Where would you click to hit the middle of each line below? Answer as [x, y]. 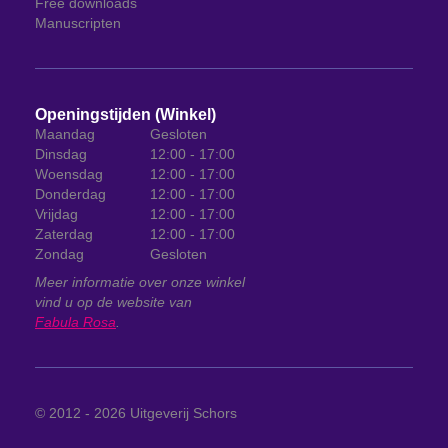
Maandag [65, 134]
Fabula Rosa [75, 322]
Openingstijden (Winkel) [125, 114]
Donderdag [70, 194]
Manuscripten [78, 23]
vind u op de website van [113, 302]
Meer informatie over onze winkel [140, 282]
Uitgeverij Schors [183, 413]
